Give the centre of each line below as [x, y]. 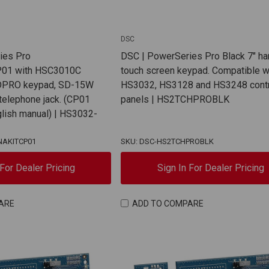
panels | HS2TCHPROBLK [175, 100]
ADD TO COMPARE [168, 203]
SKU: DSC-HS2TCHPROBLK [168, 142]
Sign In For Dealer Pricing [210, 168]
